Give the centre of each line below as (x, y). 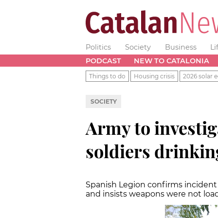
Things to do (107, 76)
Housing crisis (154, 76)
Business (181, 47)
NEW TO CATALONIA (171, 61)
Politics (98, 47)
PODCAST (103, 61)
